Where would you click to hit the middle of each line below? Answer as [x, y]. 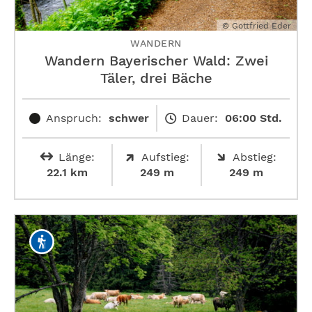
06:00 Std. [253, 118]
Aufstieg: [165, 157]
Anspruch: [74, 118]
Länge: [76, 157]
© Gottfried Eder [257, 25]
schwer [129, 118]
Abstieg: [254, 157]
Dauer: [200, 118]
